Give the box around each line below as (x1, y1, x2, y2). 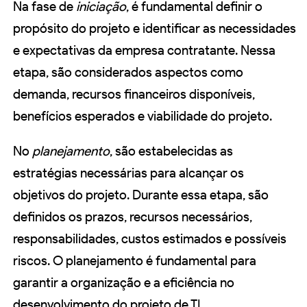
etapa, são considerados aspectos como (13, 64, 243, 81)
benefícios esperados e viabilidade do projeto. (13, 108, 272, 125)
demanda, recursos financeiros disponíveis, (13, 86, 255, 103)
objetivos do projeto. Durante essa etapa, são (13, 187, 269, 204)
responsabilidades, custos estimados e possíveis (13, 231, 286, 247)
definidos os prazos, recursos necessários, (13, 209, 252, 225)
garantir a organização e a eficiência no (13, 275, 234, 291)
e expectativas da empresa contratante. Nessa (13, 42, 275, 59)
